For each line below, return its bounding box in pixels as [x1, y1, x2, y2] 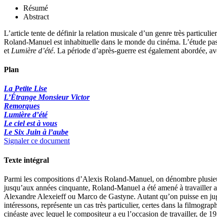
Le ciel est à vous [4, 119, 57, 128]
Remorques [4, 102, 40, 110]
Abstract [23, 12, 49, 21]
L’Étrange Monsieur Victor [4, 93, 90, 102]
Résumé [23, 3, 48, 12]
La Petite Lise [4, 84, 47, 93]
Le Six [4, 128, 26, 137]
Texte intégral [4, 155, 49, 164]
